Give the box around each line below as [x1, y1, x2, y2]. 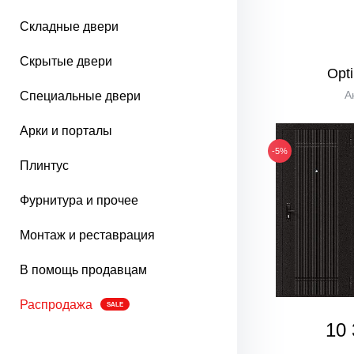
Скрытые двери [20, 55, 112, 68]
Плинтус [20, 159, 69, 172]
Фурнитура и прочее [20, 194, 138, 207]
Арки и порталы [20, 124, 112, 137]
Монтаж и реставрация [20, 228, 155, 242]
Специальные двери [20, 89, 141, 103]
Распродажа [20, 298, 92, 311]
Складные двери [20, 20, 119, 33]
